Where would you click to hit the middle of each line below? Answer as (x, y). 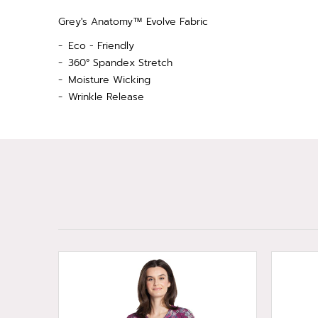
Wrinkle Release (106, 97)
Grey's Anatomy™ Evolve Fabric (133, 21)
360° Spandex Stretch (120, 63)
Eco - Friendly (101, 46)
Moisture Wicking (109, 80)
